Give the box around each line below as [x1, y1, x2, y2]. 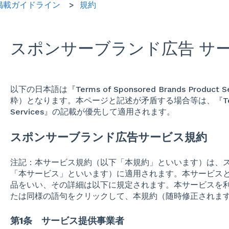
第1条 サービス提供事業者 [10, 215, 124, 226]
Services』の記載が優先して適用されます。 [10, 106, 175, 117]
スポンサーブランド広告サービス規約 [10, 131, 207, 144]
